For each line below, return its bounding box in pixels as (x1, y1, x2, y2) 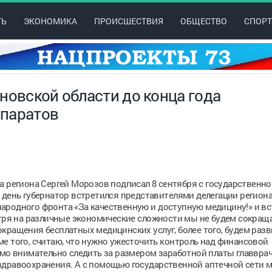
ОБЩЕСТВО (180, 15, 227, 27)
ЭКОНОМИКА (23, 15, 77, 27)
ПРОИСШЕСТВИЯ (93, 15, 163, 27)
